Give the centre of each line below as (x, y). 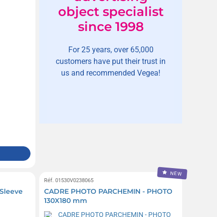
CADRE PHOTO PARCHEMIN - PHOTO (108, 192)
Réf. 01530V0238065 (69, 181)
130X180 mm (66, 201)
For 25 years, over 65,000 (111, 49)
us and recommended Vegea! (111, 73)
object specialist (111, 11)
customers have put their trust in (111, 61)
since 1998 (111, 26)
